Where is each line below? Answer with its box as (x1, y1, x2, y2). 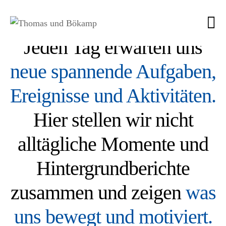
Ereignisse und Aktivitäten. (10, 84, 216, 107)
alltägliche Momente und (18, 133, 208, 155)
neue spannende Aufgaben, (10, 60, 216, 83)
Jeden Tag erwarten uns (24, 36, 202, 59)
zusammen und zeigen (10, 181, 186, 204)
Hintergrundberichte (36, 157, 190, 180)
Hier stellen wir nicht (33, 108, 193, 131)
